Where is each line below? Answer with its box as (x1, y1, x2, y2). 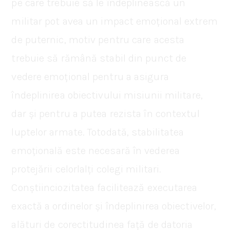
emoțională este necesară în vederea (11, 144, 180, 157)
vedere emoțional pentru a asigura (11, 70, 169, 83)
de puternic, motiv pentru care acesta (11, 33, 185, 46)
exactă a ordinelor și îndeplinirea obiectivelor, (11, 200, 217, 212)
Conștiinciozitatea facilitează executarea (11, 181, 198, 194)
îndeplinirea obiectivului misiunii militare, (11, 89, 203, 101)
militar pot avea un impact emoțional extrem (11, 15, 218, 27)
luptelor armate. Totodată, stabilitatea (11, 126, 184, 138)
